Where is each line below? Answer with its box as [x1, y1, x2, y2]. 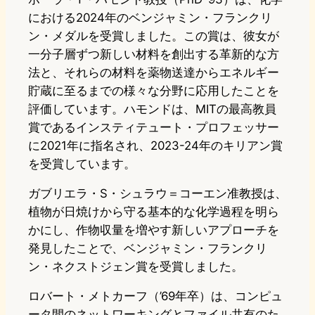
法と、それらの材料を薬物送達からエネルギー [28, 65, 279, 80]
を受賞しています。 [28, 157, 136, 172]
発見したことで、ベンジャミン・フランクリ [28, 241, 267, 256]
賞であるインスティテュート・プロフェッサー [28, 120, 279, 135]
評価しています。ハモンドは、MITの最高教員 [28, 102, 276, 117]
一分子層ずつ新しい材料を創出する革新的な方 [28, 47, 279, 62]
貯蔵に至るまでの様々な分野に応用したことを [28, 84, 279, 98]
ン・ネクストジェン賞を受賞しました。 [28, 259, 243, 274]
